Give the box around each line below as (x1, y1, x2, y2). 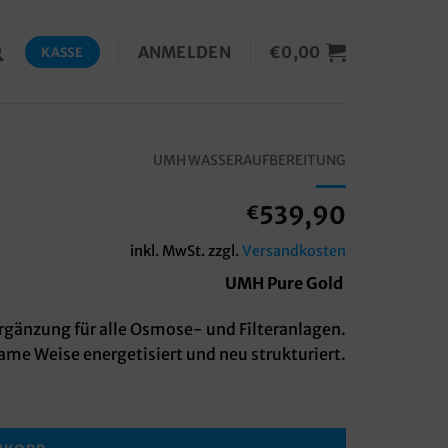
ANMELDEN (137, 41, 232, 62)
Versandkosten (242, 242, 346, 260)
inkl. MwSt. (130, 242, 205, 260)
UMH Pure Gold (225, 273, 346, 293)
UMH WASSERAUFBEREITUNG (153, 152, 346, 169)
